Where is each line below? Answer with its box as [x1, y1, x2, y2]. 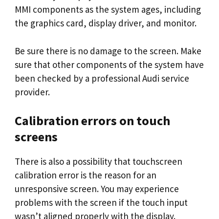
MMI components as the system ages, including [15, 3, 201, 15]
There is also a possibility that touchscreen [15, 155, 182, 167]
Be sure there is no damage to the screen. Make [15, 44, 201, 57]
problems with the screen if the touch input [15, 197, 188, 208]
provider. [15, 86, 50, 98]
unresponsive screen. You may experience [15, 183, 179, 195]
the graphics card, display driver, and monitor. [15, 17, 197, 29]
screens [15, 129, 58, 145]
